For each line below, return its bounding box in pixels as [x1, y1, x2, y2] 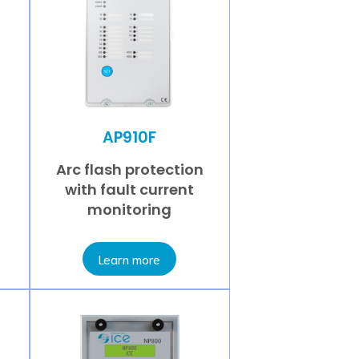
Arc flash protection [55, 159, 204, 180]
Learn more [99, 250, 161, 268]
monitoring [87, 200, 172, 220]
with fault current [65, 179, 195, 200]
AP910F [103, 126, 157, 148]
